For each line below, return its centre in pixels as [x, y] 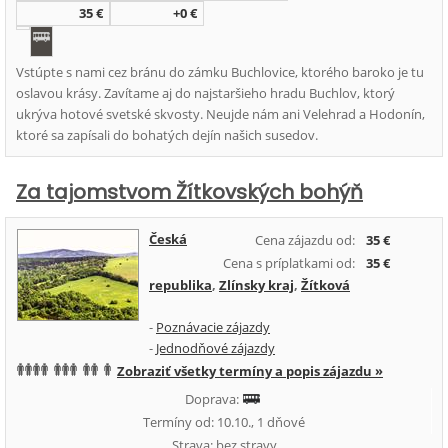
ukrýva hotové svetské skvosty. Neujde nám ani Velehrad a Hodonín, [220, 114]
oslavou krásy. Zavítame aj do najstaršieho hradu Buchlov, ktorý [205, 93]
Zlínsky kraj [256, 285]
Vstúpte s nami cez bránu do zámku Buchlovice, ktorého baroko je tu [220, 72]
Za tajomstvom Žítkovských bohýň [189, 192]
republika [180, 285]
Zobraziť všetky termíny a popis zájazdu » [250, 371]
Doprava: [213, 399]
